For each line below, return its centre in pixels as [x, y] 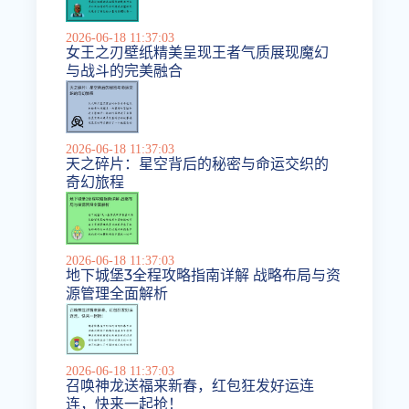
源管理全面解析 [117, 293]
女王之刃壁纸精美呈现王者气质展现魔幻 [198, 52]
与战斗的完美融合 [125, 70]
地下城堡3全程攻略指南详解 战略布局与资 [204, 275]
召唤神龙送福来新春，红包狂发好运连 [190, 386]
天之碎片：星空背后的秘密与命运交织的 [198, 163]
